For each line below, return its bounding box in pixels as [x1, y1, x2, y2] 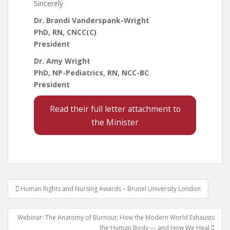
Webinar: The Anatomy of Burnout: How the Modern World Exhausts [17, 213, 215, 222]
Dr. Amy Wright [34, 56, 92, 66]
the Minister [91, 116, 139, 128]
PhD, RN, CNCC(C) [34, 27, 97, 37]
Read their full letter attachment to [49, 103, 181, 114]
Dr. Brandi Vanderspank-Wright [34, 15, 149, 25]
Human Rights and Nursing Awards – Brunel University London [21, 184, 201, 193]
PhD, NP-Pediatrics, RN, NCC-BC [34, 68, 149, 78]
